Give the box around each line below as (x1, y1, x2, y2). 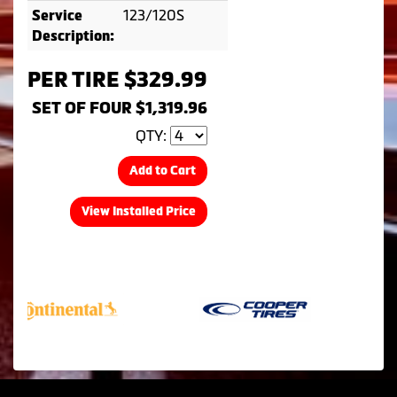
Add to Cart (129, 164, 196, 178)
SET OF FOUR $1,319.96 (32, 99, 207, 118)
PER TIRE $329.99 (27, 68, 207, 92)
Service (32, 8, 82, 24)
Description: (32, 28, 114, 44)
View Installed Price (82, 205, 196, 219)
